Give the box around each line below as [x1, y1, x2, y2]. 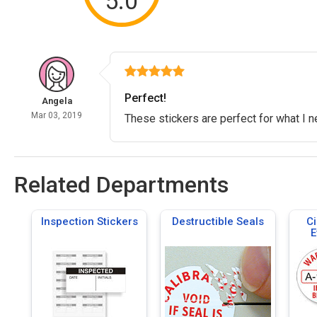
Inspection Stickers [40, 214, 138, 228]
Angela [41, 95, 72, 106]
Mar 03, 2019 [31, 110, 82, 120]
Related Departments [14, 171, 229, 198]
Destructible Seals [172, 214, 264, 228]
